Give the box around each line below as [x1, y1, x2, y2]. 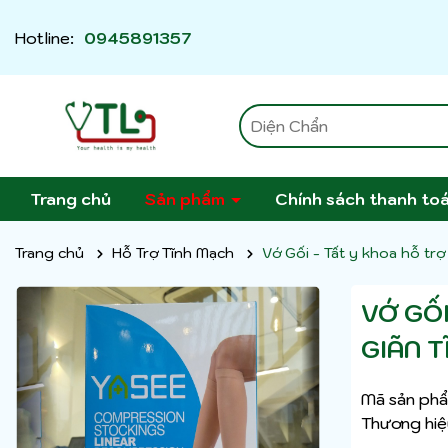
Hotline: [15, 27, 74, 48]
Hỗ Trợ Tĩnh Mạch [112, 244, 234, 263]
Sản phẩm [145, 189, 229, 210]
